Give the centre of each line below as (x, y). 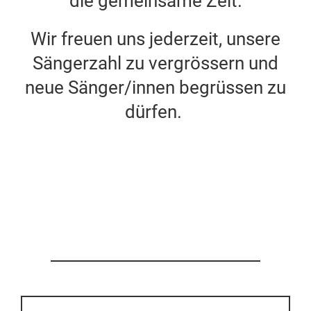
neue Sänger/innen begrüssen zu (155, 87)
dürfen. (155, 112)
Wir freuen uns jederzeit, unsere (155, 39)
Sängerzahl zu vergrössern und (155, 63)
